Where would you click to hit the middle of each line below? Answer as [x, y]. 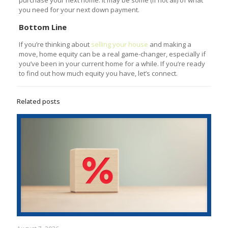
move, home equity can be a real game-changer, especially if [112, 54]
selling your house [119, 44]
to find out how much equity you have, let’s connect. [98, 73]
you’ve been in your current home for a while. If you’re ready [112, 63]
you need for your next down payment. [79, 9]
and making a [169, 44]
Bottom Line [42, 27]
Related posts [38, 101]
